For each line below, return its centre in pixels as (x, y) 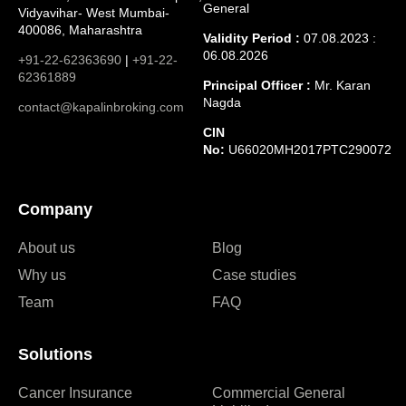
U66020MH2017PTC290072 (308, 149)
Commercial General (279, 392)
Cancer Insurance (75, 392)
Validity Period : (251, 38)
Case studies (254, 275)
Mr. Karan (341, 85)
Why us (42, 275)
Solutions (55, 354)
